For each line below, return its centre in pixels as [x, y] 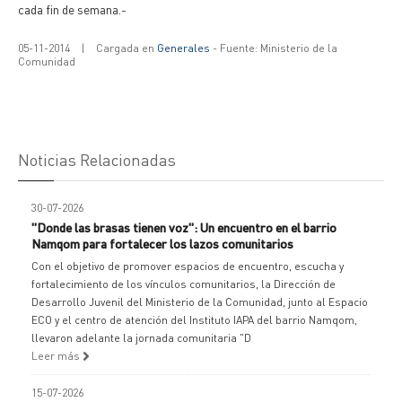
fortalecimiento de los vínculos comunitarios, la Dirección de [184, 284]
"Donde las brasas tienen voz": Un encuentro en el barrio [184, 227]
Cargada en [127, 48]
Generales [184, 48]
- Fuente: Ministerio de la [274, 48]
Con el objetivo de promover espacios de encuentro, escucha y [188, 266]
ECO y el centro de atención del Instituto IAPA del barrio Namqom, [194, 320]
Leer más [57, 356]
